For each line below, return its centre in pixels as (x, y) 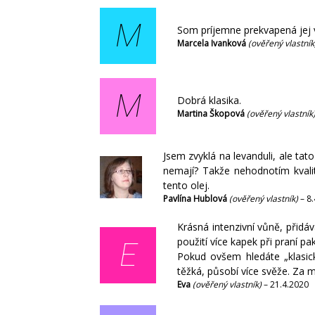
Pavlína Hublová (196, 199)
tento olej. (186, 186)
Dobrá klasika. (209, 100)
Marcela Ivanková (213, 43)
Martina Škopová (212, 113)
